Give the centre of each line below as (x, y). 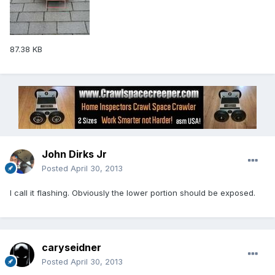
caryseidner (72, 248)
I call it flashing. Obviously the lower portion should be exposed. (133, 193)
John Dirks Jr (74, 154)
